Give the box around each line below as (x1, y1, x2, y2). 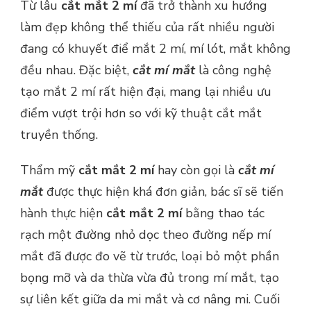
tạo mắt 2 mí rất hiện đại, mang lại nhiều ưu (20, 83, 271, 100)
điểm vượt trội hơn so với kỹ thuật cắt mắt (20, 104, 262, 121)
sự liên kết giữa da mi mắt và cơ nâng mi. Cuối (20, 290, 280, 308)
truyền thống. (20, 126, 98, 143)
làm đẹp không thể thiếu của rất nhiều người (20, 18, 274, 35)
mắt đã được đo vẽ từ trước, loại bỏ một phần (20, 247, 279, 264)
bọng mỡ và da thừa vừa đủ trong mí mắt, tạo (20, 269, 279, 286)
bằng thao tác (182, 204, 264, 221)
